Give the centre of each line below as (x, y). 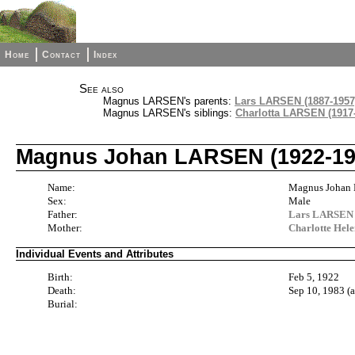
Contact (62, 55)
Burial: (63, 304)
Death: (62, 291)
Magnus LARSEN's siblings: (169, 113)
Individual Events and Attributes (95, 254)
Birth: (60, 277)
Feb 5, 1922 (314, 277)
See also (101, 89)
